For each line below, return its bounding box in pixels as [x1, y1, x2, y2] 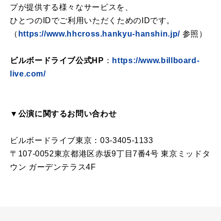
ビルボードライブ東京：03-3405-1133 [10, 136, 153, 145]
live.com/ [10, 69, 46, 78]
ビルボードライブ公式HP [10, 56, 104, 65]
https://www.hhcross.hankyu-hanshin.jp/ [18, 29, 180, 38]
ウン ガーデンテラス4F [10, 162, 96, 171]
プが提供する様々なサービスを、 [10, 2, 133, 11]
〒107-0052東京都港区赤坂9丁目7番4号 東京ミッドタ [10, 149, 211, 158]
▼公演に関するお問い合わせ [10, 109, 117, 118]
